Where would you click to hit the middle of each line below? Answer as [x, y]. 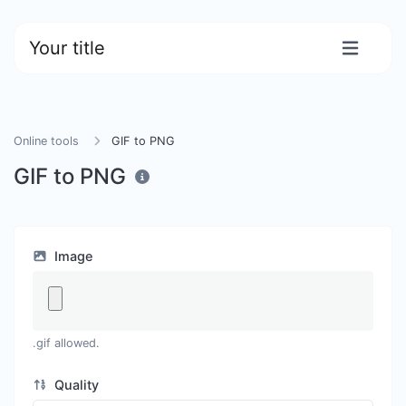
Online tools [46, 141]
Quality [74, 385]
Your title [67, 48]
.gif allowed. [66, 343]
